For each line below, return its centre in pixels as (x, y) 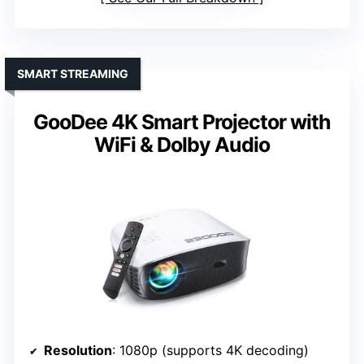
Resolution (78, 350)
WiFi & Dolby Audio (182, 144)
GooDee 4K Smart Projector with (182, 121)
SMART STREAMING (73, 73)
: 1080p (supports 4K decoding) (210, 350)
